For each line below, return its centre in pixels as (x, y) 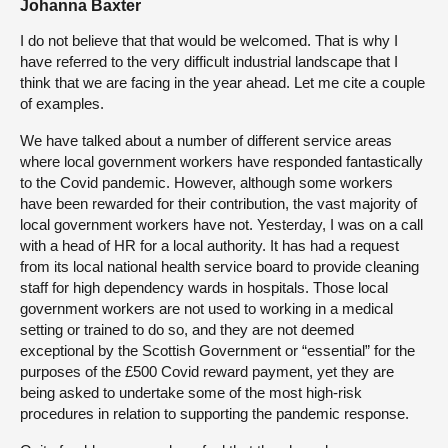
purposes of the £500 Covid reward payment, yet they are (207, 372)
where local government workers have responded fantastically (221, 162)
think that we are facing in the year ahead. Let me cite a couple (222, 83)
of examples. (62, 104)
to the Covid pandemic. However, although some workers (206, 183)
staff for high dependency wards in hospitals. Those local (204, 288)
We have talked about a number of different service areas (206, 141)
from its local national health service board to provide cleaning (219, 267)
